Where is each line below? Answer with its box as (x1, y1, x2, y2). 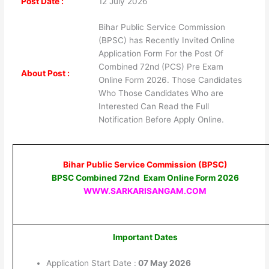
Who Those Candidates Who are (98, 88, 223, 98)
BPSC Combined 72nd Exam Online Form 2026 (51, 172, 239, 183)
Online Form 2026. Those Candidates (98, 75, 242, 85)
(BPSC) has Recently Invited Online (98, 35, 235, 46)
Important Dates (112, 232, 178, 242)
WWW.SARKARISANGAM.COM (83, 186, 207, 196)
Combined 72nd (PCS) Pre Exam (98, 62, 223, 72)
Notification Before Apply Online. (98, 115, 224, 125)
